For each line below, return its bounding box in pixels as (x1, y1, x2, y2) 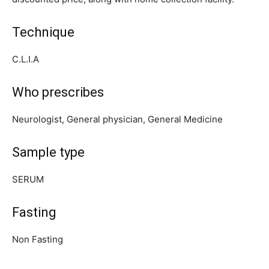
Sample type (12, 144, 85, 160)
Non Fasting (12, 233, 63, 245)
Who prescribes (12, 84, 104, 100)
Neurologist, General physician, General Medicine (12, 113, 223, 125)
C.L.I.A (12, 53, 39, 65)
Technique (12, 24, 74, 40)
